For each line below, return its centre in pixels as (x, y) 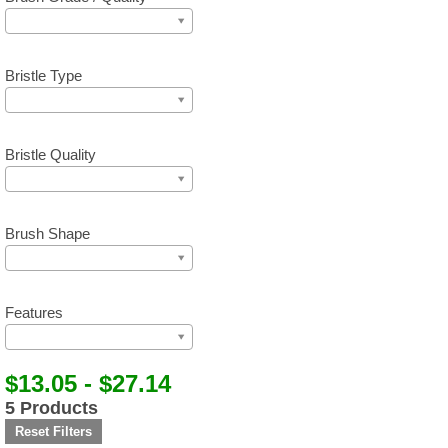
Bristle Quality (50, 154)
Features (34, 312)
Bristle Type (43, 75)
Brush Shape (47, 233)
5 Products (51, 407)
